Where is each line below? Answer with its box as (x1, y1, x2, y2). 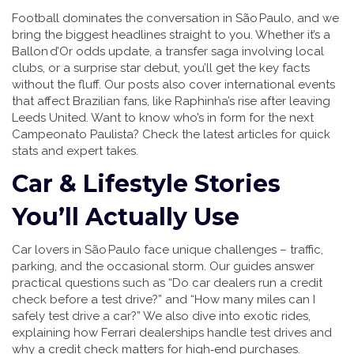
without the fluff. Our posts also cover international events (12, 77, 335, 92)
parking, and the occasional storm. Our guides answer (12, 259, 314, 273)
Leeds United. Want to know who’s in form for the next (12, 111, 314, 125)
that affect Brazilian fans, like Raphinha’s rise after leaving (12, 94, 330, 108)
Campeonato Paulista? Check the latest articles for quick (12, 127, 330, 141)
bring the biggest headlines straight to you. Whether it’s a (12, 28, 330, 42)
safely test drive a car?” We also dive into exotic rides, (12, 309, 311, 323)
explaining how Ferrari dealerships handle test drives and (12, 326, 332, 340)
